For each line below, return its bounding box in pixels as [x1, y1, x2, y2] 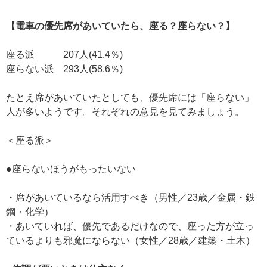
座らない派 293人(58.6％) [6, 64, 123, 74]
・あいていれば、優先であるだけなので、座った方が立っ [6, 221, 254, 231]
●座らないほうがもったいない [6, 164, 136, 174]
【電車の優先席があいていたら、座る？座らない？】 [6, 21, 235, 31]
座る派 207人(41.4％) [6, 49, 123, 60]
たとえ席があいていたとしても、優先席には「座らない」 [6, 92, 254, 103]
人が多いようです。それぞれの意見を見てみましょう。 [6, 107, 244, 117]
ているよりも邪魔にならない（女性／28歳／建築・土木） [6, 235, 255, 246]
